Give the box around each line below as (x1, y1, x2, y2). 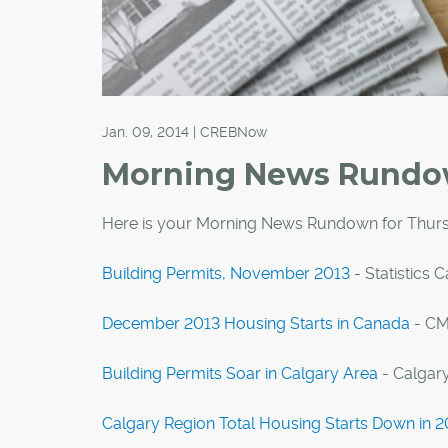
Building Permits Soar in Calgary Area (102, 364, 378, 383)
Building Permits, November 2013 (102, 264, 350, 283)
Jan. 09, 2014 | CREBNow (102, 124, 267, 140)
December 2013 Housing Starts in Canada (102, 314, 410, 333)
